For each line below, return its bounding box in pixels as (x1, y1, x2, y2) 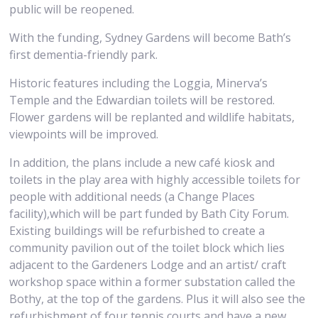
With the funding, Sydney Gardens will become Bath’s (9, 29, 292, 45)
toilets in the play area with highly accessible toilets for (9, 171, 301, 187)
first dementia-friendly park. (9, 46, 158, 62)
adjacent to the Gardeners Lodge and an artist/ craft (9, 256, 287, 273)
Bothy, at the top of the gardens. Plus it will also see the (9, 290, 306, 307)
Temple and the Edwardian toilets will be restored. (9, 92, 275, 108)
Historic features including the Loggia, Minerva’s (9, 75, 268, 91)
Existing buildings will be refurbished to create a (9, 222, 265, 238)
